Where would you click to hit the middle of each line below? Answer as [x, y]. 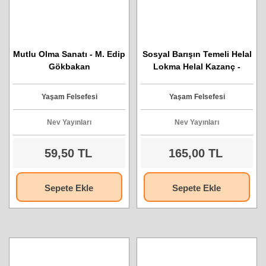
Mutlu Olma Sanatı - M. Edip [69, 54]
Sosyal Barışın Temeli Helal [197, 54]
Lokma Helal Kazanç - [197, 66]
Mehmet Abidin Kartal [197, 79]
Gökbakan [69, 66]
